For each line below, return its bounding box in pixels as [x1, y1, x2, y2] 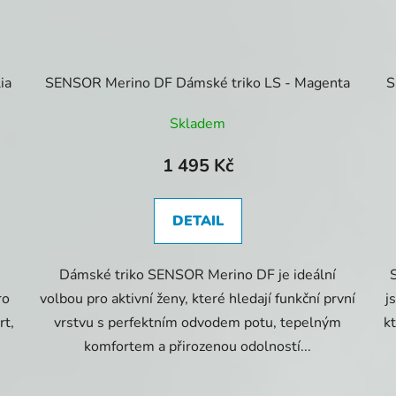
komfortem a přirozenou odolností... [84, 337, 312, 357]
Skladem [170, 114, 226, 134]
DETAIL [171, 211, 224, 232]
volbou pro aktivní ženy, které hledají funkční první [40, 289, 356, 309]
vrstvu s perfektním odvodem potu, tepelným [54, 313, 342, 333]
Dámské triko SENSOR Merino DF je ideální [59, 265, 337, 286]
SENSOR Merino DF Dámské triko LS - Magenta [45, 73, 351, 94]
